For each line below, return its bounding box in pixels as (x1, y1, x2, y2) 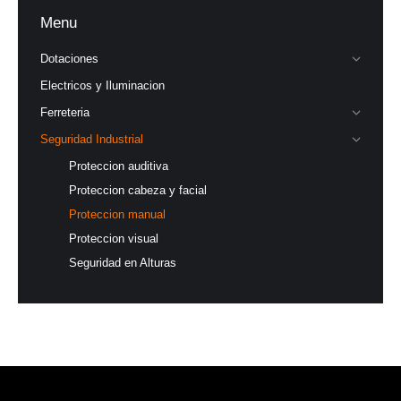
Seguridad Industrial (40, 132, 143, 146)
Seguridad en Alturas (69, 256, 176, 269)
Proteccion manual (69, 208, 166, 221)
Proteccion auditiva (69, 159, 168, 173)
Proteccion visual (69, 232, 158, 245)
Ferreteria (40, 106, 90, 119)
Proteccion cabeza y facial (69, 183, 207, 197)
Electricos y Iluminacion (40, 79, 165, 92)
